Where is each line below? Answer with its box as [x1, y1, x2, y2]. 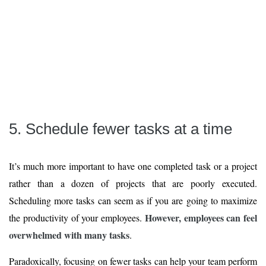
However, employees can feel [144, 210, 257, 224]
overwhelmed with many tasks [9, 227, 129, 242]
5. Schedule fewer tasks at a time [9, 119, 232, 138]
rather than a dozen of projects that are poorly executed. [9, 176, 257, 189]
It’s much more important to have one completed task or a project [9, 159, 257, 172]
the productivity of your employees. [9, 211, 145, 224]
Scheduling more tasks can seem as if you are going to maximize [9, 194, 257, 207]
